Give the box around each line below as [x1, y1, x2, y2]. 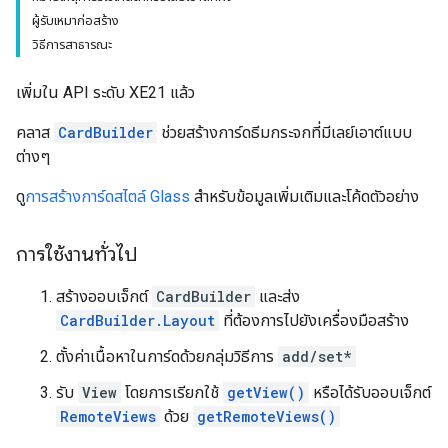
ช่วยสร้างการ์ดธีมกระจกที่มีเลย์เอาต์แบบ [157, 123, 412, 142]
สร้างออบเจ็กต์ [56, 287, 152, 306]
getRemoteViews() [197, 407, 336, 426]
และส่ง [255, 287, 300, 306]
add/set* [282, 347, 352, 366]
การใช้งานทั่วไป [16, 242, 137, 267]
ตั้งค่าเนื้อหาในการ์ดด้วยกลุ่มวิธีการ [56, 347, 278, 366]
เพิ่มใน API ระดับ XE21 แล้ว [16, 83, 195, 102]
